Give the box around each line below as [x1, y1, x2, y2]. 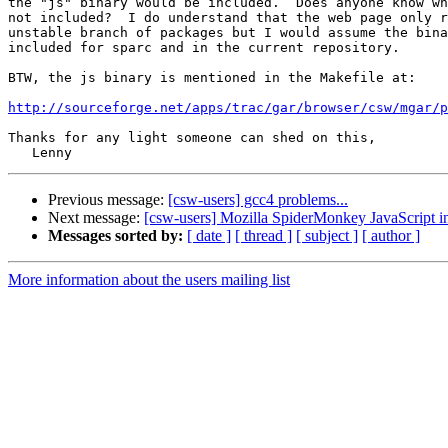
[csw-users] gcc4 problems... [168, 191, 348, 209]
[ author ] [362, 227, 420, 245]
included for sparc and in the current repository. [8, 40, 400, 56]
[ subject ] [296, 227, 358, 245]
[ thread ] [235, 227, 292, 245]
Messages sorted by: [48, 227, 183, 245]
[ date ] [187, 227, 231, 245]
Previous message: [48, 191, 168, 209]
